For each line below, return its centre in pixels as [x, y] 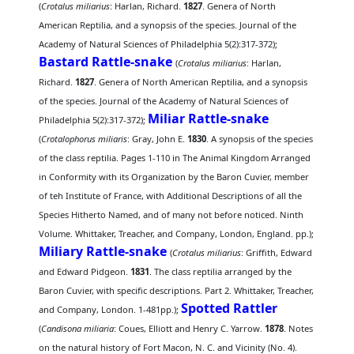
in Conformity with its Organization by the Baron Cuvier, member [174, 177]
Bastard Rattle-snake [106, 62]
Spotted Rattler [230, 308]
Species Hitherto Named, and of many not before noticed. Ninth [171, 215]
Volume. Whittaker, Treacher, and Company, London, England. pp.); [177, 233]
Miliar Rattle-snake [209, 119]
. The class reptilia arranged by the [221, 271]
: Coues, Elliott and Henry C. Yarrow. [190, 328]
